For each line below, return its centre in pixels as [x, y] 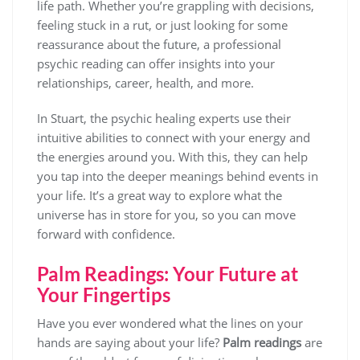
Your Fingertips [104, 295]
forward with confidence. [106, 234]
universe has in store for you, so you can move [166, 215]
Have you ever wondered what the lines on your [170, 323]
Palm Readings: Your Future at [168, 274]
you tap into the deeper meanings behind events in [178, 176]
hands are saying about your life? [130, 343]
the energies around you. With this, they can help [172, 157]
